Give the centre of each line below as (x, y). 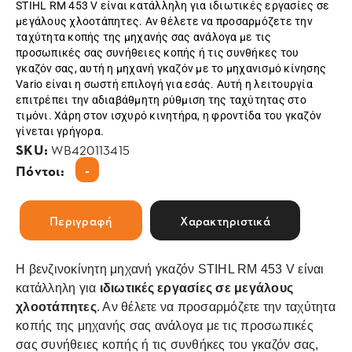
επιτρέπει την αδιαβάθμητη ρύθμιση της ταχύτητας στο (161, 100)
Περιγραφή (81, 220)
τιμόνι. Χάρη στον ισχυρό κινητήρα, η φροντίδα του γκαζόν (169, 115)
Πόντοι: (42, 170)
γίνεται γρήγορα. (60, 131)
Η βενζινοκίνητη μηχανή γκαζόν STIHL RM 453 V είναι (170, 269)
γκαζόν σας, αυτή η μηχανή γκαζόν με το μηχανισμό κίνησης (171, 68)
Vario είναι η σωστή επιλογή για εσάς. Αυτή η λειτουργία (164, 84)
